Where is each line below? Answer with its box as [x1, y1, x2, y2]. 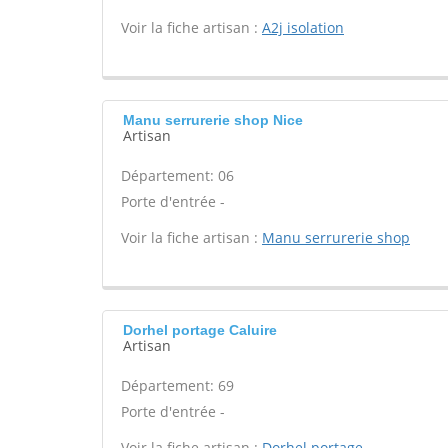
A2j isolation [262, 18, 344, 37]
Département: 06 [121, 166, 234, 185]
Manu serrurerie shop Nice [123, 112, 303, 128]
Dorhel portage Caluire [123, 322, 277, 338]
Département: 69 [121, 376, 234, 395]
